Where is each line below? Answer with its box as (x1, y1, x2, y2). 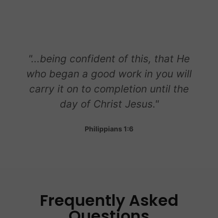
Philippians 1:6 (85, 124, 133, 133)
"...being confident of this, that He (28, 52, 190, 65)
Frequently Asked (39, 189, 179, 211)
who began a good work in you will (26, 67, 192, 80)
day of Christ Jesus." (59, 97, 159, 110)
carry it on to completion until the (29, 82, 189, 95)
